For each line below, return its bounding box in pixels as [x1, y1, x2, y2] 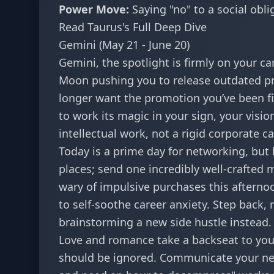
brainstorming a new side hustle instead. [59, 215, 272, 229]
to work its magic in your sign [59, 108, 213, 123]
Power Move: [59, 2, 129, 17]
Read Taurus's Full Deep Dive [59, 20, 207, 34]
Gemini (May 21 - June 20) [59, 37, 190, 52]
